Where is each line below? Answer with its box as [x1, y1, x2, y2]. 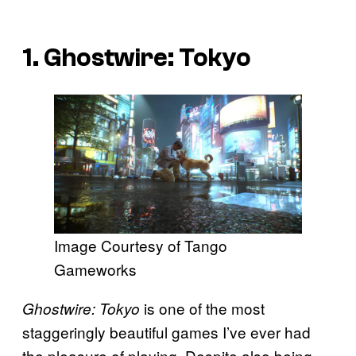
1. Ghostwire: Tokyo [22, 43, 251, 72]
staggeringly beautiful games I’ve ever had [22, 320, 311, 342]
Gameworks [54, 257, 137, 280]
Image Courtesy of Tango [54, 234, 227, 256]
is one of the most [140, 296, 265, 319]
